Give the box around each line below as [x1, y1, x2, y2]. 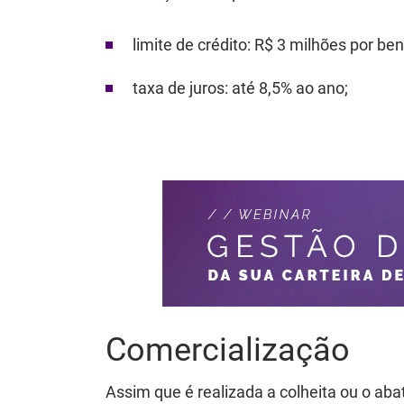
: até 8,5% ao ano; [225, 78, 348, 97]
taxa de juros [133, 78, 225, 97]
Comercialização [106, 331, 350, 369]
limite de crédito [133, 35, 247, 54]
